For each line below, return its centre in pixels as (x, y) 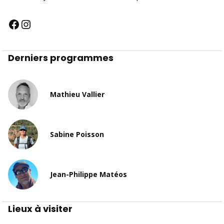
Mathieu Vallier (77, 94)
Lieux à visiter (40, 208)
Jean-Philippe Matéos (88, 174)
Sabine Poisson (77, 134)
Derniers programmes (61, 57)
